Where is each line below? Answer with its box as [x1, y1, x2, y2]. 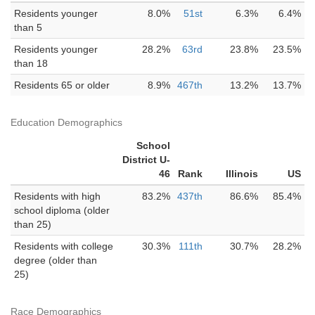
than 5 [14, 22, 42, 33]
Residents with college [14, 240, 113, 252]
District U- [122, 154, 170, 165]
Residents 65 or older [14, 79, 110, 91]
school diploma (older [14, 205, 110, 216]
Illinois [226, 168, 258, 179]
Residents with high [14, 191, 101, 202]
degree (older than [14, 255, 97, 266]
